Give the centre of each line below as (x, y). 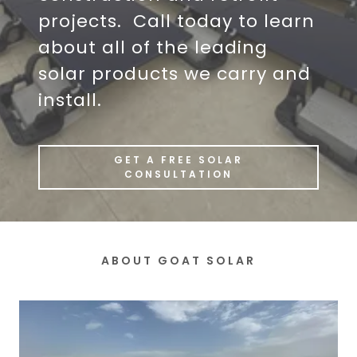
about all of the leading (153, 47)
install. (73, 100)
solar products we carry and (175, 74)
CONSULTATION (178, 174)
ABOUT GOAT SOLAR (178, 261)
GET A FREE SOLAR (178, 160)
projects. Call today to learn (177, 21)
